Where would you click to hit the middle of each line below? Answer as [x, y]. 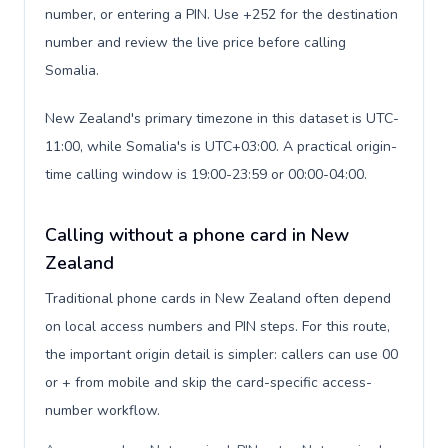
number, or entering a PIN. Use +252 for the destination [221, 14]
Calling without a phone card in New [197, 235]
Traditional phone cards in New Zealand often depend [218, 298]
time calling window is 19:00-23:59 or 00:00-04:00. [206, 174]
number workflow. [102, 410]
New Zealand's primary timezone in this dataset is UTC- [222, 118]
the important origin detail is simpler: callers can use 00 [221, 354]
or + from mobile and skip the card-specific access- [208, 382]
